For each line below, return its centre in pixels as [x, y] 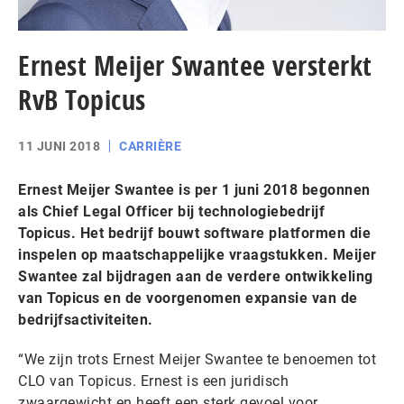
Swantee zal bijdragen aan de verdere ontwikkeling [196, 276]
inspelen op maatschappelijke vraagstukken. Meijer [197, 255]
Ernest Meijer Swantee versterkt [195, 65]
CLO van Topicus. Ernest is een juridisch [153, 381]
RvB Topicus [82, 100]
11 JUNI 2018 [59, 146]
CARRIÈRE [150, 146]
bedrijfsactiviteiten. [86, 320]
